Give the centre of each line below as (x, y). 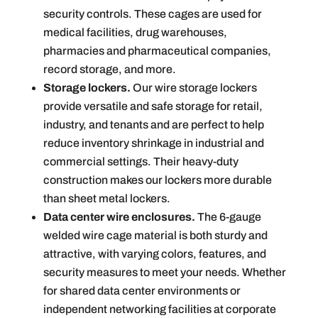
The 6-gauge (229, 217)
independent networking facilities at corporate (159, 309)
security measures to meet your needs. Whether (164, 273)
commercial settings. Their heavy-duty (141, 162)
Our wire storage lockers (193, 88)
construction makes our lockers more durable (157, 180)
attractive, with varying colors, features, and (154, 254)
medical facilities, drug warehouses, (135, 33)
